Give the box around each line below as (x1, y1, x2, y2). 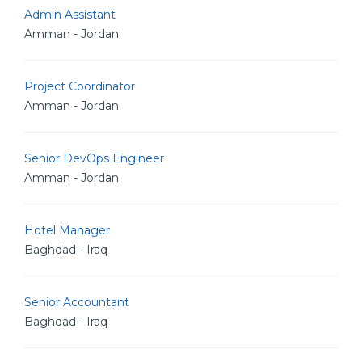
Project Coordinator (24, 79, 135, 94)
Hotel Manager (24, 223, 110, 238)
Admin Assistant (24, 7, 116, 22)
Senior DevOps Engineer (24, 151, 164, 166)
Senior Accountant (24, 295, 129, 309)
